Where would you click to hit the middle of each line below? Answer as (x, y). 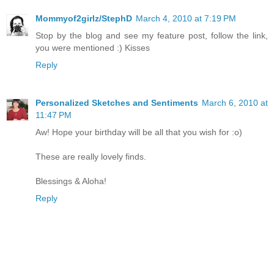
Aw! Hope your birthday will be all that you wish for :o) (139, 132)
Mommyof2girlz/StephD (84, 19)
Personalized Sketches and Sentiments (117, 103)
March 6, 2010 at (235, 103)
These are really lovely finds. (91, 157)
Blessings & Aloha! (71, 181)
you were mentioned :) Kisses (93, 48)
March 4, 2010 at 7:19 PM (186, 19)
